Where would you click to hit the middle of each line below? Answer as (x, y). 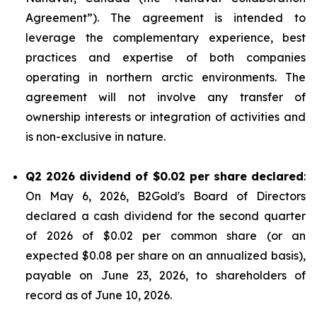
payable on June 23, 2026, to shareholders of (166, 275)
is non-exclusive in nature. (96, 137)
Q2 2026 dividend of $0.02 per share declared (165, 176)
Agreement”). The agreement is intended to (166, 18)
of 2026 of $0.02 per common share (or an (166, 236)
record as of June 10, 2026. (99, 295)
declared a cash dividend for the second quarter (166, 216)
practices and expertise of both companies (166, 57)
